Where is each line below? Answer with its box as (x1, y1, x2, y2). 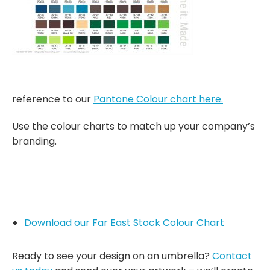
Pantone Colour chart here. (93, 92, 223, 107)
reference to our (12, 92, 93, 107)
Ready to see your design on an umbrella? (12, 249, 212, 263)
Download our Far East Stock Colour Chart (24, 216, 224, 230)
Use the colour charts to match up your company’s (12, 119, 255, 134)
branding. (12, 134, 57, 149)
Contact (212, 249, 252, 263)
